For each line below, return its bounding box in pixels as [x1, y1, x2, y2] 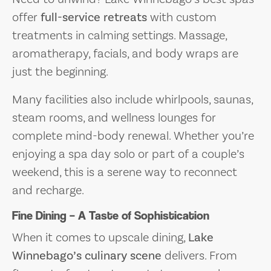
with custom [147, 9, 217, 24]
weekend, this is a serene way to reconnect [12, 164, 237, 179]
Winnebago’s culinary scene [12, 247, 162, 263]
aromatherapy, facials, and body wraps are [12, 45, 238, 60]
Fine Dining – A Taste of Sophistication [12, 208, 209, 223]
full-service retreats [41, 9, 147, 24]
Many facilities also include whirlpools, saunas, [12, 91, 253, 106]
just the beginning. [12, 64, 108, 79]
